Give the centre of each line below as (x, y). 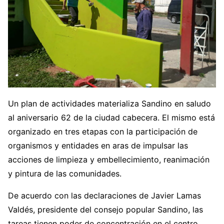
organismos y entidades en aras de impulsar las (98, 146)
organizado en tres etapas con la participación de (103, 132)
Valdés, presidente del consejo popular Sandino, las (105, 210)
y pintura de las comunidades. (65, 174)
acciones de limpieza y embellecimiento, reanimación (109, 160)
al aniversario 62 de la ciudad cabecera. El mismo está (111, 118)
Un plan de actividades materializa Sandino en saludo (109, 104)
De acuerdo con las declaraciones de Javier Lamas (104, 196)
